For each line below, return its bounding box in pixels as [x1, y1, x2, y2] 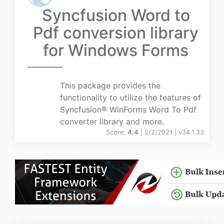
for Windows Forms [43, 40, 188, 60]
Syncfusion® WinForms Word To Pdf [60, 104, 196, 115]
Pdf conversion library [33, 23, 198, 43]
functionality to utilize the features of [60, 92, 201, 103]
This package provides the [60, 80, 160, 91]
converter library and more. [60, 116, 164, 127]
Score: [106, 128, 127, 136]
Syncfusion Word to [41, 5, 190, 25]
